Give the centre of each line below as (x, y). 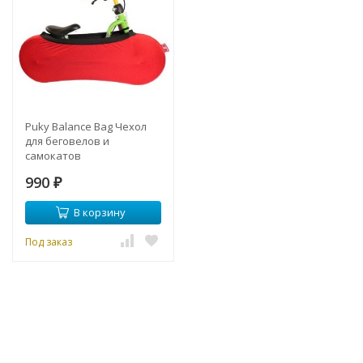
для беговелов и (67, 141)
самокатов (53, 155)
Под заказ (49, 241)
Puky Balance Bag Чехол (86, 126)
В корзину (99, 212)
